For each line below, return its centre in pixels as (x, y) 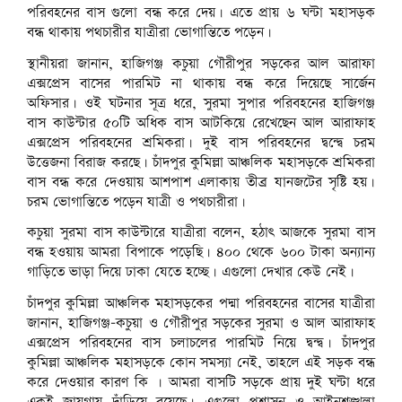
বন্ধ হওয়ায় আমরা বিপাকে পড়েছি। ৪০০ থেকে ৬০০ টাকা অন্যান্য (201, 253)
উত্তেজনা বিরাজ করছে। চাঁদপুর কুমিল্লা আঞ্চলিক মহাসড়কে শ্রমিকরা (201, 162)
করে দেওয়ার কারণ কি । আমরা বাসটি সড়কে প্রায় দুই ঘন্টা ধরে (201, 383)
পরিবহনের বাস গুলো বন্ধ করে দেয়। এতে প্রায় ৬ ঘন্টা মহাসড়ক (201, 13)
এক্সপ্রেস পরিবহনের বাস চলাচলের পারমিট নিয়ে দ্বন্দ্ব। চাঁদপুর (201, 344)
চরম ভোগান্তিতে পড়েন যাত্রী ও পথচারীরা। (136, 202)
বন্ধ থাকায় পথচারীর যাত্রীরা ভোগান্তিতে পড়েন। (149, 32)
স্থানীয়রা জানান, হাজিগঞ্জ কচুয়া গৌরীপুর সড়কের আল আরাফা (201, 64)
